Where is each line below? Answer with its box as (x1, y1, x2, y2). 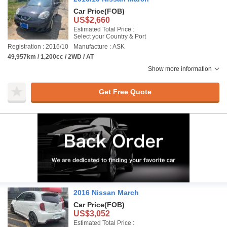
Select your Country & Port (73, 33, 146, 40)
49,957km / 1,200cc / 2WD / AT (8, 53, 94, 60)
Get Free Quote (98, 87, 152, 96)
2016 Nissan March (73, 188, 139, 197)
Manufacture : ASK (73, 43, 125, 50)
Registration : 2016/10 (8, 43, 68, 50)
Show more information (148, 65, 212, 72)
